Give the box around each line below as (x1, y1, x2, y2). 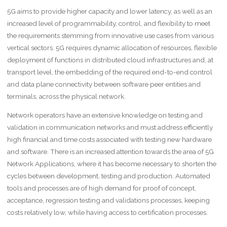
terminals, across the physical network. (7, 92, 126, 100)
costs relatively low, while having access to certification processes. (7, 208, 208, 217)
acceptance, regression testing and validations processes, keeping (7, 196, 210, 205)
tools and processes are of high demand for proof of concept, (7, 184, 196, 193)
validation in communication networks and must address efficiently (7, 123, 213, 132)
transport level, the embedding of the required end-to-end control (7, 67, 212, 76)
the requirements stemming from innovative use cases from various (7, 31, 214, 40)
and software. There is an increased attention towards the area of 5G (7, 147, 214, 156)
